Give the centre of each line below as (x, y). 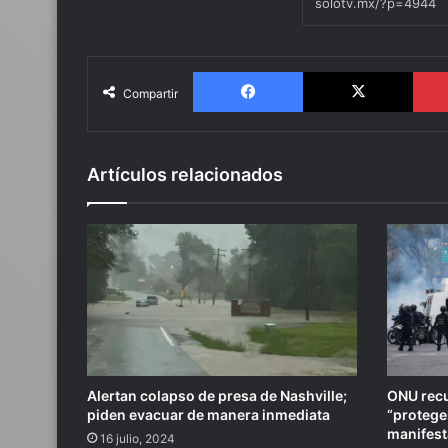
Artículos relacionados (185, 174)
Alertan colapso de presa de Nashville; (217, 396)
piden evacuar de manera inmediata (208, 415)
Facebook (332, 71)
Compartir (150, 93)
